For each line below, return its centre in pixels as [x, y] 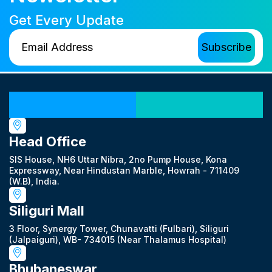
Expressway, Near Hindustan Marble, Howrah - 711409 [124, 170]
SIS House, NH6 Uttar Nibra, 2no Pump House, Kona [118, 159]
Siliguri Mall [47, 210]
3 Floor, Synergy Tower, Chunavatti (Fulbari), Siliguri [119, 228]
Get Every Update [66, 20]
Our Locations [136, 100]
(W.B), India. [34, 181]
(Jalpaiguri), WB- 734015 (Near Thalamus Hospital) [118, 239]
